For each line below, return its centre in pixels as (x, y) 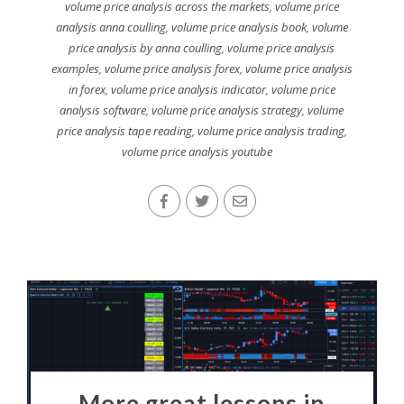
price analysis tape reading (124, 130)
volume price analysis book (239, 27)
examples (75, 68)
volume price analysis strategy (227, 110)
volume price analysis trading (271, 130)
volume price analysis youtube (197, 151)
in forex (87, 89)
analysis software (103, 110)
